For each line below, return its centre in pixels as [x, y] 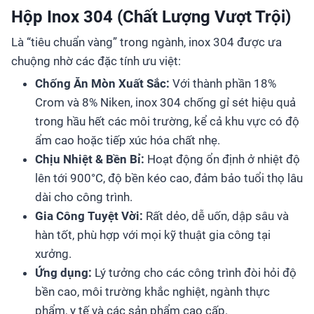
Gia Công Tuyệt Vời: [89, 216]
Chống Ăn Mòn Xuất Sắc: [102, 84]
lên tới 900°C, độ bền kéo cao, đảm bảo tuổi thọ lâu [169, 178]
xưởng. [53, 254]
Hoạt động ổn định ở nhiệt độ [222, 159]
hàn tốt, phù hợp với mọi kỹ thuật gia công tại [153, 235]
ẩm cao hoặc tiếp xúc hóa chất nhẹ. [128, 141]
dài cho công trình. [84, 197]
